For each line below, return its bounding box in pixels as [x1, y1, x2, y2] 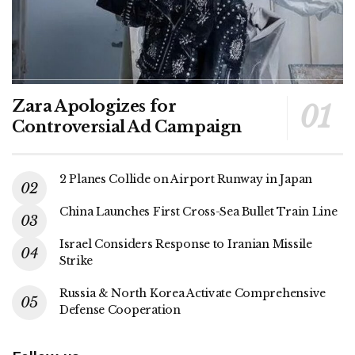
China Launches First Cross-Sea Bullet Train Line [59, 204, 338, 219]
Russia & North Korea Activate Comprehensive [59, 286, 326, 301]
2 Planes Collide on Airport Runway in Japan [59, 172, 312, 187]
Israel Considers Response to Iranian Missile [59, 237, 312, 252]
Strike [59, 254, 93, 269]
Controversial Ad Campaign [12, 117, 242, 137]
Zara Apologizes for [12, 97, 177, 116]
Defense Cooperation [59, 303, 181, 318]
